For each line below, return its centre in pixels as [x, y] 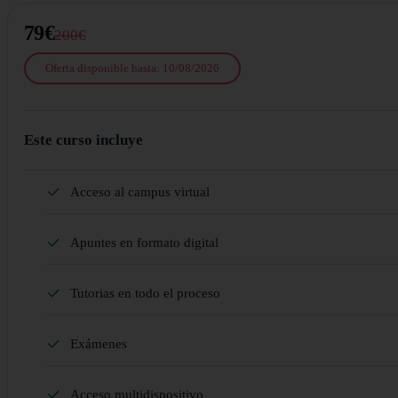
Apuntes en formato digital [144, 242]
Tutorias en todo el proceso [145, 293]
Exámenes [99, 343]
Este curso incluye [84, 139]
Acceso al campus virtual [140, 191]
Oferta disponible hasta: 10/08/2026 [132, 68]
